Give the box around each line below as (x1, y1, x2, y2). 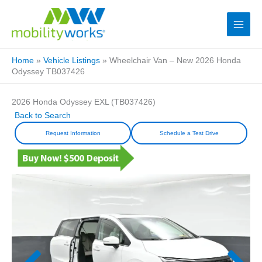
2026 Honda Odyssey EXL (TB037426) (12, 98, 156, 107)
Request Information (45, 130, 101, 137)
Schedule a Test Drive (160, 130, 219, 137)
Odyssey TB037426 (12, 67, 85, 77)
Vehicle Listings (43, 56, 100, 65)
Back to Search (15, 111, 71, 120)
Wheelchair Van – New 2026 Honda (109, 56, 241, 65)
